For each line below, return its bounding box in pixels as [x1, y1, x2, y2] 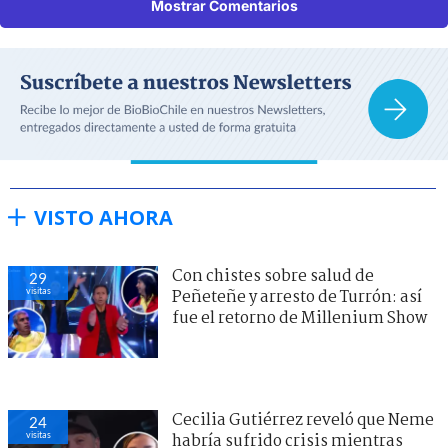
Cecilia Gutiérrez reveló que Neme [172, 407, 434, 433]
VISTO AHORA [34, 203, 173, 231]
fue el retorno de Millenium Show [172, 305, 427, 331]
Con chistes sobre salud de [172, 263, 374, 289]
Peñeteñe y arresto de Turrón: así [172, 284, 422, 310]
